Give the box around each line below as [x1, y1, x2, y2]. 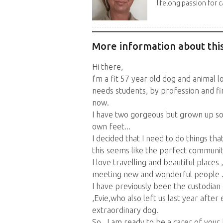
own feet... [92, 122, 130, 131]
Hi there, [92, 62, 123, 72]
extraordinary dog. [92, 206, 158, 215]
